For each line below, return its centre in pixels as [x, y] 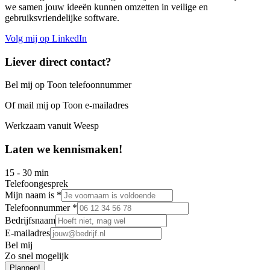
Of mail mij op [34, 105]
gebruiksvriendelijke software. [62, 17]
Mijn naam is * [33, 195]
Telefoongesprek [36, 183]
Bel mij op [26, 85]
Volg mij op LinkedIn [46, 38]
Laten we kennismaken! [64, 149]
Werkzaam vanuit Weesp [52, 126]
